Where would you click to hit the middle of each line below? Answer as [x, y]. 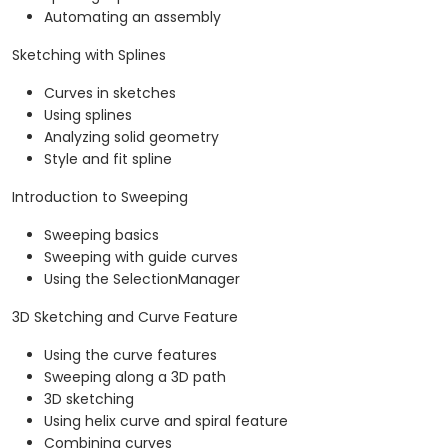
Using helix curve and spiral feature [166, 421]
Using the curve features [130, 355]
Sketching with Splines [89, 55]
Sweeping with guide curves [141, 257]
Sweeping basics [101, 235]
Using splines [88, 115]
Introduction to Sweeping [100, 197]
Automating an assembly [132, 17]
